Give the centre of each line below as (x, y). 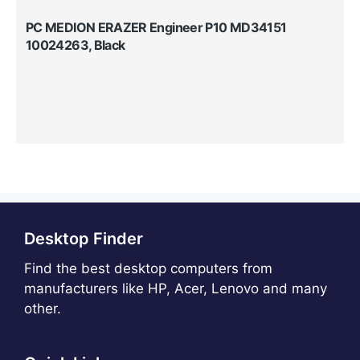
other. (43, 308)
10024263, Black (76, 45)
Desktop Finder (84, 238)
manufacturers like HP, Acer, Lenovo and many (176, 288)
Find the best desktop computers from (148, 268)
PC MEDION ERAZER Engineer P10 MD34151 (156, 27)
